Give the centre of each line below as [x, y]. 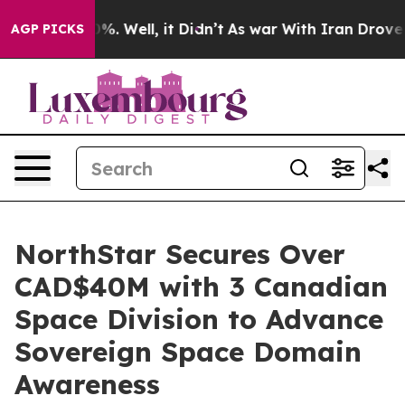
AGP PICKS [47, 29]
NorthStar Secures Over [180, 254]
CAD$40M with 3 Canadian [201, 287]
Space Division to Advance [199, 319]
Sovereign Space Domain [188, 352]
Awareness [87, 384]
